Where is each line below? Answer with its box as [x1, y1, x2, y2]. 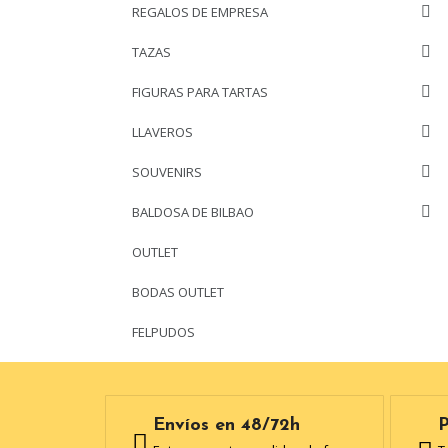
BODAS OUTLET [132, 283, 224, 301]
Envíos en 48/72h [153, 416, 300, 435]
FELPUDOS [132, 323, 195, 341]
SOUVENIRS [132, 163, 202, 181]
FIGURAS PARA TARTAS [132, 83, 268, 101]
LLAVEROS [132, 123, 193, 141]
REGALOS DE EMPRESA [132, 3, 268, 21]
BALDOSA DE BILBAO [132, 203, 254, 221]
